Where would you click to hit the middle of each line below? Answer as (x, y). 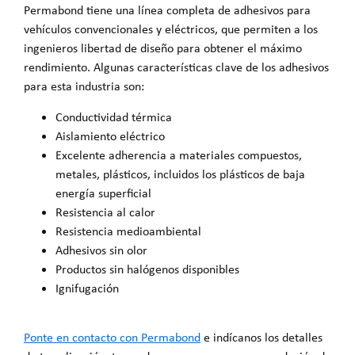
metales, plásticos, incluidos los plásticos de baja (180, 174)
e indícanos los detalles (261, 338)
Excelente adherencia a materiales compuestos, (179, 155)
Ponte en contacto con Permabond (112, 338)
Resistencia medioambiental (128, 231)
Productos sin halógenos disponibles (147, 269)
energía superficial (103, 193)
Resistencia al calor (105, 212)
